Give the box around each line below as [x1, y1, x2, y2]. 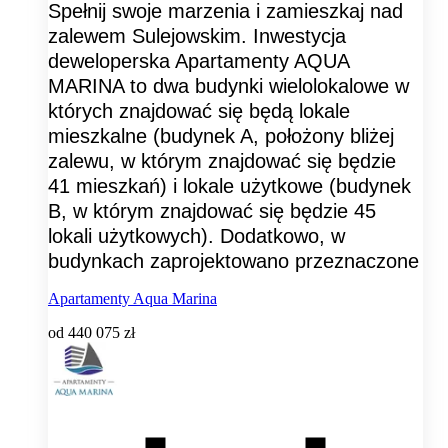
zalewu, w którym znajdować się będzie [48, 149, 396, 172]
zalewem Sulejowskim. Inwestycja [48, 24, 346, 47]
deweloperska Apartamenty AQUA [48, 49, 349, 72]
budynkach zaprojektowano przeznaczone [48, 249, 419, 272]
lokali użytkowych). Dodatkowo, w [48, 224, 345, 247]
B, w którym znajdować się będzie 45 [48, 199, 376, 222]
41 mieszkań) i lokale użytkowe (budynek [48, 174, 411, 197]
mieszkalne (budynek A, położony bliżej [48, 124, 394, 147]
